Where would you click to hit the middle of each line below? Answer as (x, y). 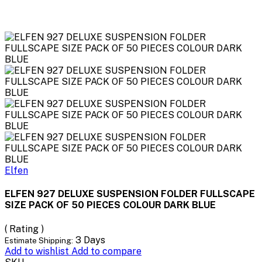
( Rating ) (24, 229)
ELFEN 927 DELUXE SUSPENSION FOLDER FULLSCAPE (130, 194)
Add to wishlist (38, 251)
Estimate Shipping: (39, 240)
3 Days (90, 240)
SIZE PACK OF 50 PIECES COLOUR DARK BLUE (110, 205)
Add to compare (106, 251)
